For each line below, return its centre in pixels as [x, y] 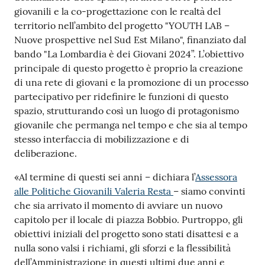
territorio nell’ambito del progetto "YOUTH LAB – [122, 25]
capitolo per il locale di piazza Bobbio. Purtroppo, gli [129, 219]
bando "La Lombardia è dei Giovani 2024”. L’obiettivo [129, 54]
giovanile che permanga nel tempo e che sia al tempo [131, 125]
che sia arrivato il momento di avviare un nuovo [118, 205]
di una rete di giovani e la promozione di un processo [131, 82]
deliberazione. [46, 153]
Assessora [216, 177]
